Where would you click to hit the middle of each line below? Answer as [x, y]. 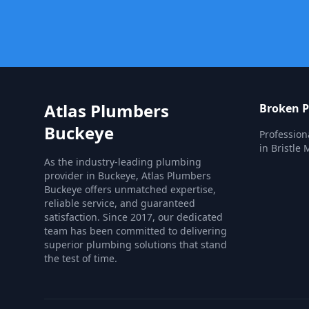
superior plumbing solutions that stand [136, 245]
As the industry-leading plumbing [123, 162]
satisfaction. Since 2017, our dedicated [133, 217]
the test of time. [81, 258]
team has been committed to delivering [136, 231]
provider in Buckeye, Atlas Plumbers [128, 176]
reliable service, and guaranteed [120, 203]
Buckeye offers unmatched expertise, [130, 189]
